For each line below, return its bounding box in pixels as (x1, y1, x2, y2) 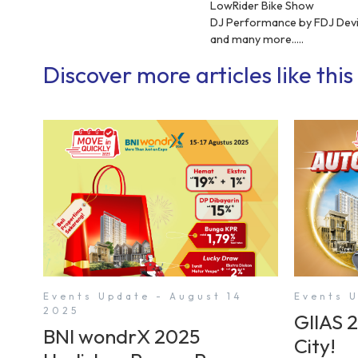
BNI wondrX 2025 (42, 323, 200, 349)
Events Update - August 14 (42, 289, 243, 302)
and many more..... (210, 32, 304, 47)
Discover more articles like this (42, 60, 353, 89)
